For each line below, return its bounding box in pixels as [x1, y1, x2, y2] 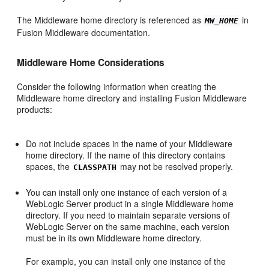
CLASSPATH [73, 162, 117, 172]
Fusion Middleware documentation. [17, 26, 151, 38]
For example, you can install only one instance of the [26, 255, 226, 267]
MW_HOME [205, 16, 239, 25]
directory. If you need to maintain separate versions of [26, 208, 231, 221]
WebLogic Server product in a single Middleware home [26, 197, 234, 210]
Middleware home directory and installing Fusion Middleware [17, 91, 247, 104]
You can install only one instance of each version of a [26, 186, 228, 198]
